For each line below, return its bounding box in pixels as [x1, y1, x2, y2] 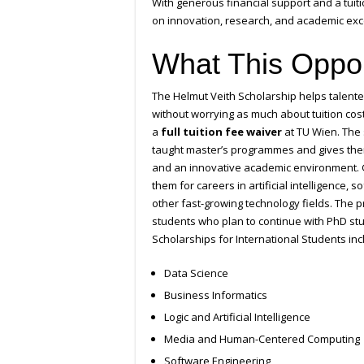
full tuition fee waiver [161, 124, 282, 140]
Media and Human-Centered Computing [164, 331, 360, 347]
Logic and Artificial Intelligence [164, 310, 310, 325]
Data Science [164, 266, 228, 281]
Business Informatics [164, 288, 267, 303]
